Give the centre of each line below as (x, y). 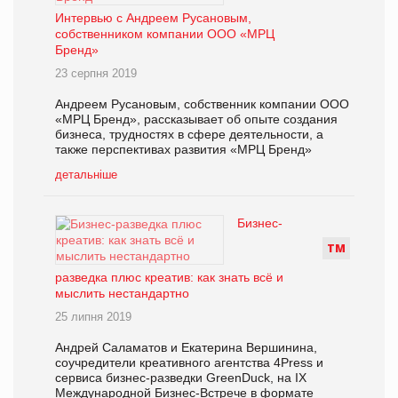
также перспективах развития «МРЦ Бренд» (183, 149)
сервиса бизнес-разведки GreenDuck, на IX (181, 377)
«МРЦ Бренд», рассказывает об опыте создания (196, 119)
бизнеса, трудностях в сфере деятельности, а (189, 134)
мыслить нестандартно (122, 293)
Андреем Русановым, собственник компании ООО (202, 103)
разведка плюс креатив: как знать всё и (169, 277)
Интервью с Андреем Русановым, (153, 17)
